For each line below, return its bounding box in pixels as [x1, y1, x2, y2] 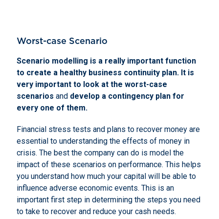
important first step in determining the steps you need [16, 195, 200, 204]
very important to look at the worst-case [16, 79, 167, 89]
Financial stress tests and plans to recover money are [16, 124, 200, 134]
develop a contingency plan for [67, 91, 184, 101]
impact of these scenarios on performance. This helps [16, 159, 201, 169]
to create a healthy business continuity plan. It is [16, 67, 194, 77]
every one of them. [16, 103, 88, 112]
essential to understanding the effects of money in [16, 136, 190, 146]
